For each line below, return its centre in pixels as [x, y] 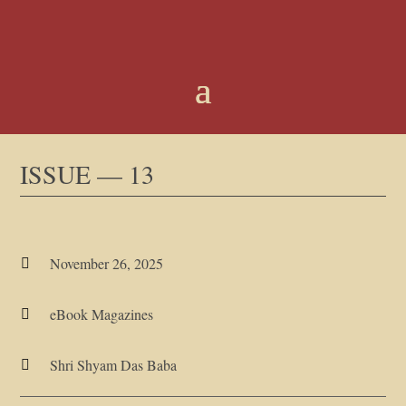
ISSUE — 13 [87, 174]
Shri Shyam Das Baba [113, 365]
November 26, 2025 [106, 263]
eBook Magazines [101, 314]
